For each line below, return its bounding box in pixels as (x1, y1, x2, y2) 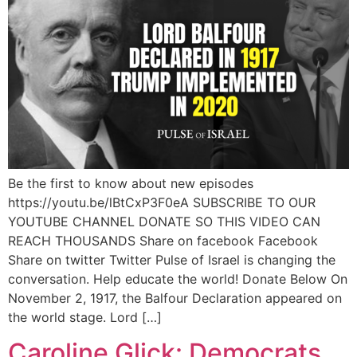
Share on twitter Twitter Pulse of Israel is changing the (8, 252, 335, 269)
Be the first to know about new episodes (8, 175, 253, 192)
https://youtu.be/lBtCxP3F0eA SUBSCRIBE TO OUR (8, 194, 316, 211)
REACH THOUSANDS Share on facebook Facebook (8, 233, 318, 249)
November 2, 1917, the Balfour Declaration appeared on (8, 290, 342, 307)
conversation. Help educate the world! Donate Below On (8, 271, 347, 288)
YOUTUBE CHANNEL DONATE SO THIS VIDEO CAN (8, 214, 320, 230)
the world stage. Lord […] (8, 309, 162, 326)
